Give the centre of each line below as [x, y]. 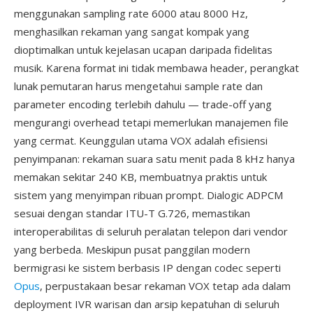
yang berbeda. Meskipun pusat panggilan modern [132, 249]
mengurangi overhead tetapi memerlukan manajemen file [151, 122]
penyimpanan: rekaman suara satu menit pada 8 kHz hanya [154, 159]
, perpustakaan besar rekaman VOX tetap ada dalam [165, 286]
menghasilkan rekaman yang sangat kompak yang [132, 31]
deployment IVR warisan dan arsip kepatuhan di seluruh [147, 304]
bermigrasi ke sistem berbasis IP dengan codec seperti [147, 268]
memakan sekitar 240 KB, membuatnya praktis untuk [140, 177]
